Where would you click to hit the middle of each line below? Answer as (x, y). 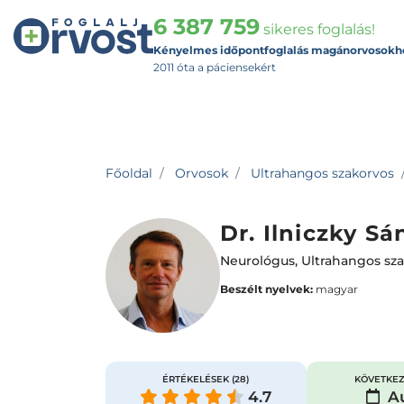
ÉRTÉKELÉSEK (197, 379)
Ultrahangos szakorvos (322, 173)
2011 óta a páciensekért (215, 67)
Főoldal (129, 173)
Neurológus (257, 261)
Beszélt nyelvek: (266, 289)
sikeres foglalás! (317, 29)
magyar (335, 289)
